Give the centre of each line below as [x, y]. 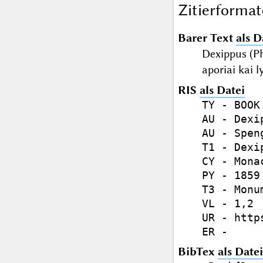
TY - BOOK [231, 105]
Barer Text [205, 38]
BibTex [198, 252]
